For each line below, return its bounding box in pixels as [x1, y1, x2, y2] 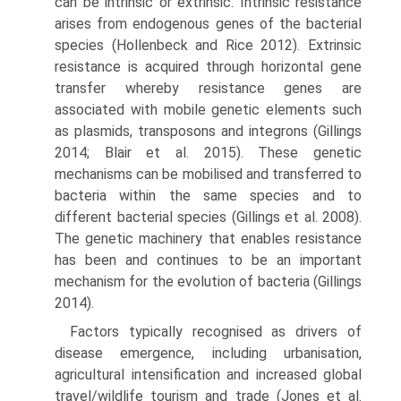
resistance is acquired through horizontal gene [55, 58, 362, 75]
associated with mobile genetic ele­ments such [55, 101, 362, 118]
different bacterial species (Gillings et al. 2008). [55, 209, 362, 226]
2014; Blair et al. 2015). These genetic [55, 144, 362, 161]
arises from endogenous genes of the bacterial [55, 15, 362, 32]
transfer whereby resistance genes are [55, 80, 362, 97]
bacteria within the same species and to [55, 187, 362, 204]
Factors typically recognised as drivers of [70, 323, 362, 340]
